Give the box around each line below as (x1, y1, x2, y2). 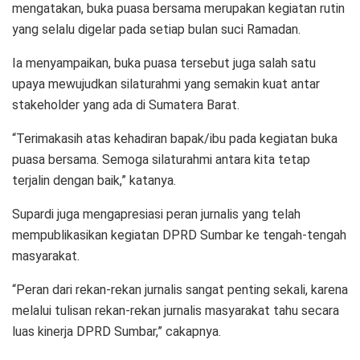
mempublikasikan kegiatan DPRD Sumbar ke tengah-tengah (12, 227, 346, 243)
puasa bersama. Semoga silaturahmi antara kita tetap (12, 151, 310, 167)
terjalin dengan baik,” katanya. (12, 172, 176, 188)
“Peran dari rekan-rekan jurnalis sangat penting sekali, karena (12, 281, 348, 297)
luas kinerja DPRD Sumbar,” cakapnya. (12, 323, 221, 339)
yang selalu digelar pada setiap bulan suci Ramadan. (12, 21, 301, 37)
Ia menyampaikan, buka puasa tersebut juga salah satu (12, 55, 316, 71)
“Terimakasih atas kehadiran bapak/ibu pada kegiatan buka (12, 130, 337, 146)
